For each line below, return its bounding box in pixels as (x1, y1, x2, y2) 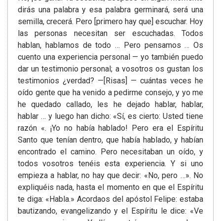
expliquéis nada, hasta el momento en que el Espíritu (18, 183, 203, 192)
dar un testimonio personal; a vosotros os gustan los (18, 64, 203, 74)
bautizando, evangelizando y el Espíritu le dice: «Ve (18, 206, 203, 216)
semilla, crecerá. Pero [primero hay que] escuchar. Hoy (18, 17, 203, 27)
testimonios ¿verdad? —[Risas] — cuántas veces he (18, 76, 203, 86)
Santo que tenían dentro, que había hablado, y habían (18, 135, 203, 145)
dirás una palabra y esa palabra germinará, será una (18, 5, 203, 15)
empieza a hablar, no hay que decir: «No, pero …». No (18, 171, 203, 181)
